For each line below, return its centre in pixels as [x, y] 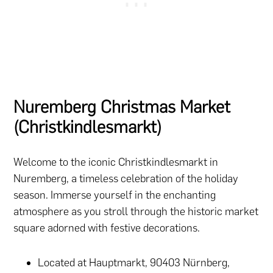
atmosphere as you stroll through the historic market [136, 212]
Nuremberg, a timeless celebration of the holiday [126, 179]
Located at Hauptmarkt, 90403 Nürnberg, [134, 263]
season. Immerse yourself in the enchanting [115, 195]
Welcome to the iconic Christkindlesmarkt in [116, 162]
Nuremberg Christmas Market [122, 107]
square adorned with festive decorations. [108, 228]
